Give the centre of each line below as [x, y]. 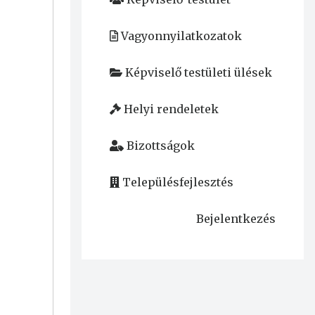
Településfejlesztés [178, 182]
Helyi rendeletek [171, 109]
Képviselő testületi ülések [198, 73]
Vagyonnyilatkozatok [181, 36]
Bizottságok [160, 146]
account [143, 264]
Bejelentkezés [236, 219]
